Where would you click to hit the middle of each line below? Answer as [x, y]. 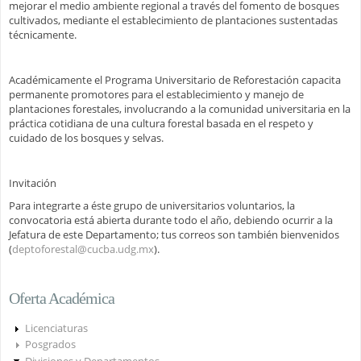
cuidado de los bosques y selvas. [86, 137]
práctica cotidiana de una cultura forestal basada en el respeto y [161, 123]
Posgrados [50, 344]
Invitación [33, 183]
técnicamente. [43, 34]
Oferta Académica [62, 298]
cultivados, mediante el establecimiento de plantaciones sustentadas [173, 20]
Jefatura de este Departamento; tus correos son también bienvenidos [174, 234]
